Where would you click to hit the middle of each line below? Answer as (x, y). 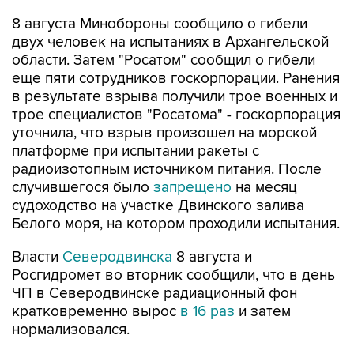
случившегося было (83, 154)
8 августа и (212, 224)
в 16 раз (207, 279)
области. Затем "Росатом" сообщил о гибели (164, 27)
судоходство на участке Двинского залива (158, 173)
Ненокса (185, 334)
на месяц (264, 154)
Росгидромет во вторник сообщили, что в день (173, 242)
